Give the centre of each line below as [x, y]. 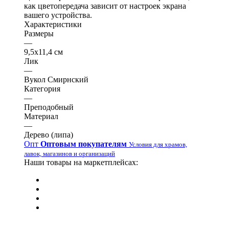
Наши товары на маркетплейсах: [81, 162]
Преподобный [49, 107]
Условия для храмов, [158, 144]
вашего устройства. [58, 15]
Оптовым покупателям [84, 144]
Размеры [39, 33]
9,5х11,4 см [43, 52]
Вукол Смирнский [56, 79]
